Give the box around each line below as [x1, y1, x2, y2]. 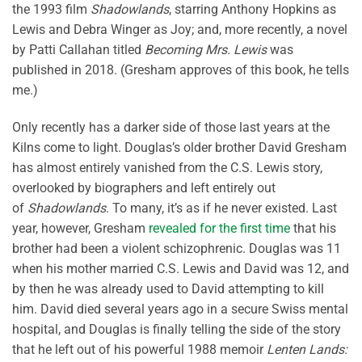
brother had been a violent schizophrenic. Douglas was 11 [12, 241, 341, 257]
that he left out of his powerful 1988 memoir [12, 342, 267, 358]
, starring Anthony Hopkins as [169, 2, 336, 18]
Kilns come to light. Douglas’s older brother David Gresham [12, 140, 347, 156]
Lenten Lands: [267, 342, 347, 358]
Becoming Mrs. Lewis [145, 42, 267, 58]
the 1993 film [12, 2, 90, 18]
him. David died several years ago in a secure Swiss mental [12, 301, 348, 318]
